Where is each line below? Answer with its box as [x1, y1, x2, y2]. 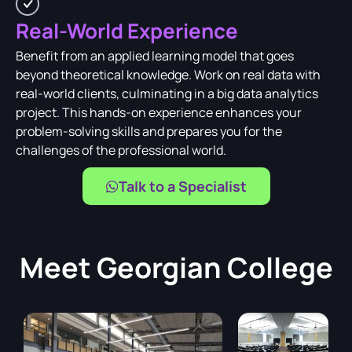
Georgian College [96, 248, 333, 288]
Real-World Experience [16, 16, 238, 46]
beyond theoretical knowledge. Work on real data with [16, 66, 321, 84]
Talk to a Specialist [118, 177, 247, 196]
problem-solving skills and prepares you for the [16, 123, 282, 141]
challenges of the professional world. [16, 141, 226, 159]
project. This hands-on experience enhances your [16, 104, 302, 122]
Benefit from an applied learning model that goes [16, 47, 294, 65]
